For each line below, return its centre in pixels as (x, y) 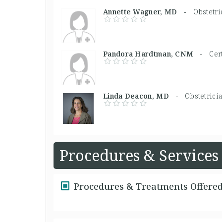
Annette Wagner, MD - (148, 12)
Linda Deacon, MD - (144, 96)
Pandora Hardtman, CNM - (156, 54)
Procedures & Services (139, 155)
